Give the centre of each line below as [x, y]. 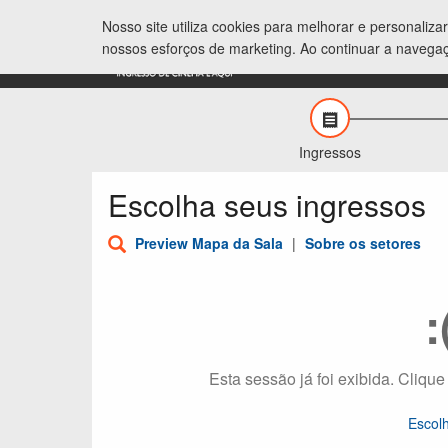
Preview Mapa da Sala [209, 243]
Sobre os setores [363, 243]
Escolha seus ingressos [267, 204]
